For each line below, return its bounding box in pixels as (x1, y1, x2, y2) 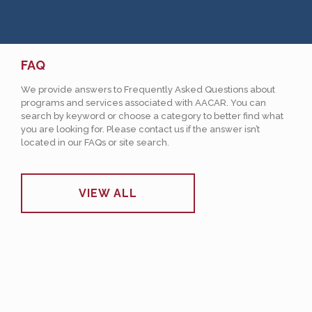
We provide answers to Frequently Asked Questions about (21, 84, 275, 95)
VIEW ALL (79, 187, 137, 200)
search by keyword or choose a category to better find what (21, 111, 283, 121)
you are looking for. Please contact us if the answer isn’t (21, 124, 260, 134)
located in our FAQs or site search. (21, 137, 169, 148)
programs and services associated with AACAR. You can (21, 97, 266, 108)
